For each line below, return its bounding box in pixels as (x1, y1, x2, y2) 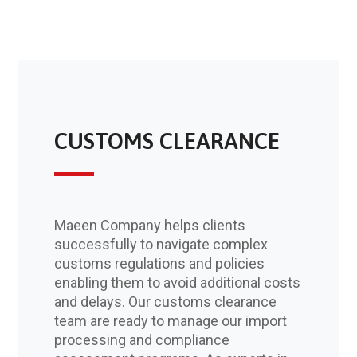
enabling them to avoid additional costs (53, 274, 300, 292)
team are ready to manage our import (53, 312, 287, 330)
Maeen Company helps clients (53, 217, 245, 234)
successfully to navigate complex (53, 236, 268, 253)
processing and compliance (53, 331, 229, 349)
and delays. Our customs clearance (53, 293, 277, 311)
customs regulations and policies (53, 255, 265, 273)
